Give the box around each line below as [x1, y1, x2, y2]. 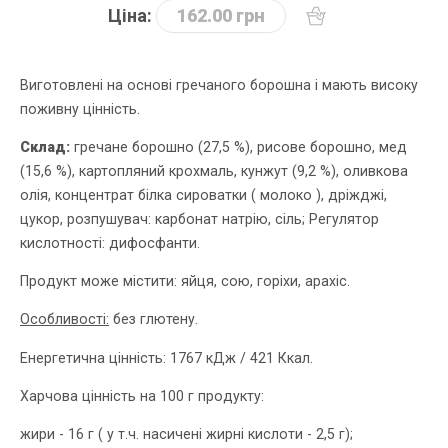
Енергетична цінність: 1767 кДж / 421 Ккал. [20, 349, 313, 366]
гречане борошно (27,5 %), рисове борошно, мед [70, 139, 407, 156]
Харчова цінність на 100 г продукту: [20, 387, 264, 404]
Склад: [20, 139, 70, 156]
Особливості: [20, 311, 109, 328]
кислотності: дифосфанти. [20, 235, 200, 252]
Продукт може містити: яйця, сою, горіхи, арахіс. [20, 273, 350, 290]
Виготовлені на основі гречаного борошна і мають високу [20, 77, 418, 93]
